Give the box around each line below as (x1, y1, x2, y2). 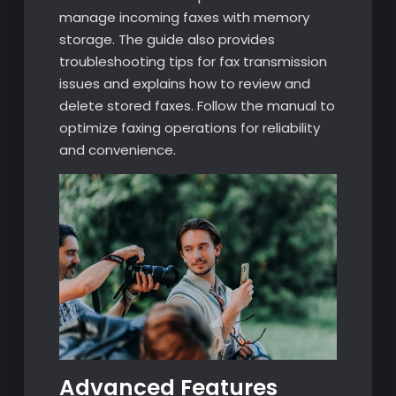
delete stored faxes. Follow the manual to (58, 96, 335, 116)
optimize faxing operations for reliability (58, 118, 320, 138)
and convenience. (58, 141, 176, 160)
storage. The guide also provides (58, 30, 275, 49)
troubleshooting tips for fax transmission (58, 52, 327, 72)
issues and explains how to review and (58, 74, 310, 94)
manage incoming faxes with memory (58, 8, 309, 27)
